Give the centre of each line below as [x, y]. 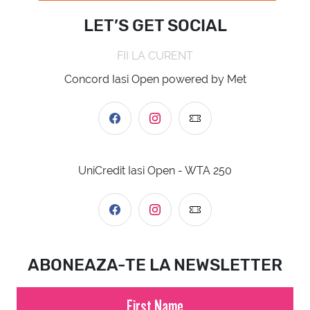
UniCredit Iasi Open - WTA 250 [155, 171]
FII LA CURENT [155, 56]
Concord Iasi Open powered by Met [155, 80]
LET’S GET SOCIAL [155, 26]
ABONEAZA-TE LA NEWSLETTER [155, 265]
